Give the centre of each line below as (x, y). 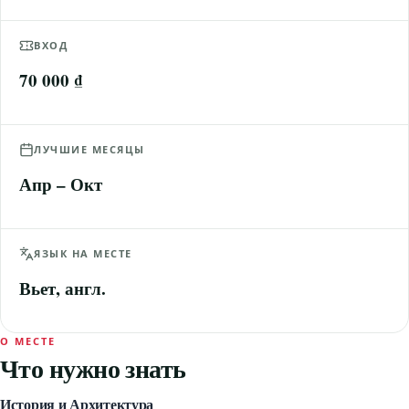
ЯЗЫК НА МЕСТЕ (84, 253)
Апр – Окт (61, 184)
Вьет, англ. (63, 288)
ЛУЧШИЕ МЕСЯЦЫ (90, 149)
